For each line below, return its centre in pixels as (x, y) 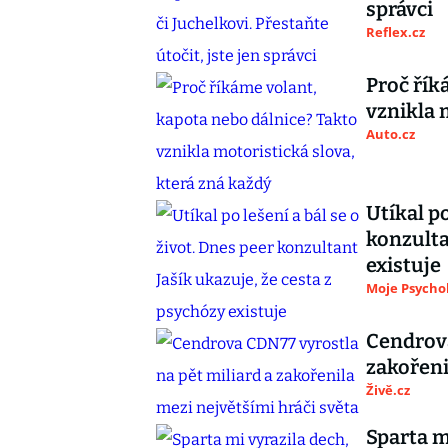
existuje (403, 265)
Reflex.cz (395, 32)
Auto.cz (390, 134)
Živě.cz (388, 390)
